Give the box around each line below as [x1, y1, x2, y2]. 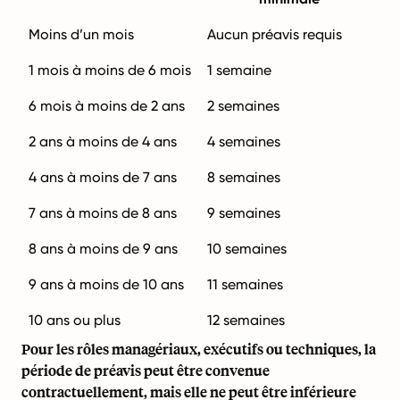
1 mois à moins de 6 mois [29, 62, 191, 79]
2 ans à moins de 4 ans [29, 133, 177, 150]
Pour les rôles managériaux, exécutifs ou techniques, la [21, 339, 376, 358]
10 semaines [207, 240, 287, 257]
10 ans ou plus [29, 312, 121, 329]
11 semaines [207, 276, 283, 293]
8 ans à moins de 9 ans [29, 240, 178, 257]
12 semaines [207, 312, 285, 329]
